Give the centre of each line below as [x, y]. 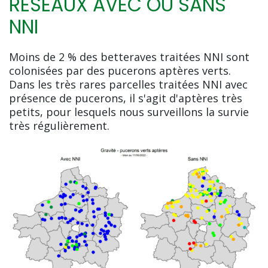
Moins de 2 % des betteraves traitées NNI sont [129, 57]
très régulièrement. [61, 125]
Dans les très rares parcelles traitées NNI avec [128, 84]
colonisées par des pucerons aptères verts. [120, 70]
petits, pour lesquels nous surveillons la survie [129, 112]
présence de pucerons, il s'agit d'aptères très [126, 98]
